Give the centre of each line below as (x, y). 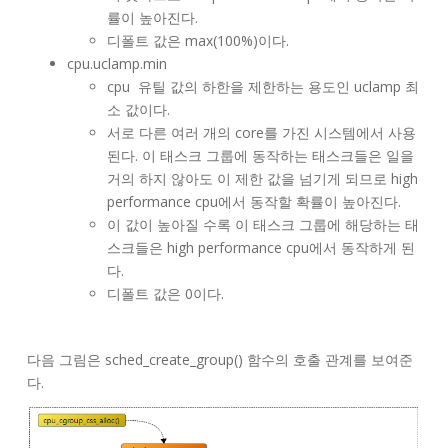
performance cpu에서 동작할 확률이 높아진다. (254, 201)
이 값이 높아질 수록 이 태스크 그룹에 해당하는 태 (263, 224)
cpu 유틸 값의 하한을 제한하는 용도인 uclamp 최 (263, 86)
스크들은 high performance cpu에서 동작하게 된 (261, 247)
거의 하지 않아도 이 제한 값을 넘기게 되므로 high (262, 178)
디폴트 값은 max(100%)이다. (198, 40)
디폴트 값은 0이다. (165, 293)
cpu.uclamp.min (117, 63)
